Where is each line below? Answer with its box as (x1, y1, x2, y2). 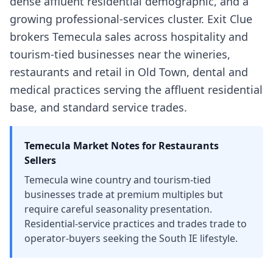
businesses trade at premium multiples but (24, 188, 223, 201)
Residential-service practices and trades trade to (24, 217, 247, 230)
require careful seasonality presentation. (24, 202, 212, 216)
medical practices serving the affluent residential (10, 82, 263, 97)
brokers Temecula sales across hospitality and (10, 29, 248, 44)
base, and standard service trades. (10, 100, 187, 115)
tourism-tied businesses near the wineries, (10, 47, 230, 62)
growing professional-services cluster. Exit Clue (10, 12, 252, 26)
